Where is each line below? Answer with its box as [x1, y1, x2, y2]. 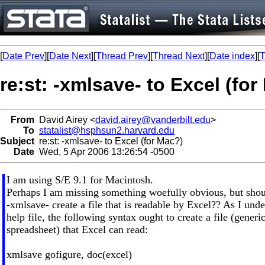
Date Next [49, 51, 91, 61]
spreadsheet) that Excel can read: [6, 223, 148, 235]
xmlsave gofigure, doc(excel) [6, 248, 132, 260]
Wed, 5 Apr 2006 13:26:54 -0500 [34, 146, 174, 157]
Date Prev [2, 51, 44, 61]
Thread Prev [96, 51, 148, 61]
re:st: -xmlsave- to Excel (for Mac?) [34, 135, 183, 146]
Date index [209, 51, 255, 61]
